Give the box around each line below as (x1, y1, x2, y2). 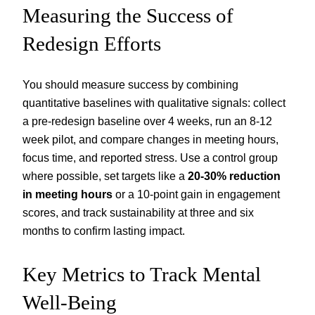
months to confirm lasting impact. (22, 224, 185, 237)
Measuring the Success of (22, 4, 233, 27)
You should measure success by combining (22, 77, 238, 91)
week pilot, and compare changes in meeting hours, (22, 132, 278, 146)
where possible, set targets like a (22, 169, 188, 182)
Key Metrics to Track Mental (22, 262, 261, 285)
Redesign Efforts (22, 32, 161, 56)
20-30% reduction (188, 169, 281, 182)
